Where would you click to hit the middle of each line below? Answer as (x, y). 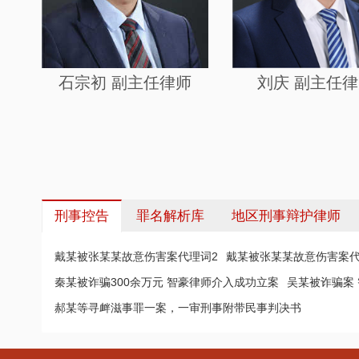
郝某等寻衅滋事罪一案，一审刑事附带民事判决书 (178, 307)
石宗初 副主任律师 (125, 82)
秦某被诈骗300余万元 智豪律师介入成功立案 (167, 282)
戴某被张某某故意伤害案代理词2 (136, 256)
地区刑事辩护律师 (286, 216)
